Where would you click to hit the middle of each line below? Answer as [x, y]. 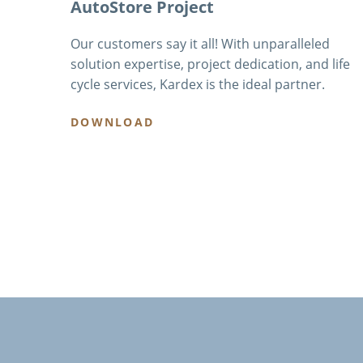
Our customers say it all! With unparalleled [200, 44]
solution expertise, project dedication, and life [210, 64]
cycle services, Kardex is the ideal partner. [198, 85]
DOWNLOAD [113, 122]
